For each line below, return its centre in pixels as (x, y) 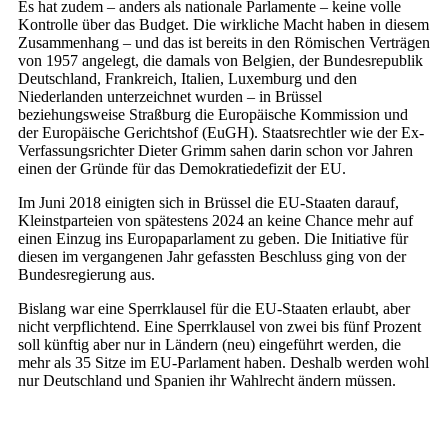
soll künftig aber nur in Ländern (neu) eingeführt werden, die (209, 345)
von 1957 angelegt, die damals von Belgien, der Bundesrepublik (220, 61)
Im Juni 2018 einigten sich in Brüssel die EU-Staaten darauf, (208, 203)
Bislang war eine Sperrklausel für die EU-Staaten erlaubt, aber (214, 309)
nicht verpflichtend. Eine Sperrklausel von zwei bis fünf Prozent (219, 327)
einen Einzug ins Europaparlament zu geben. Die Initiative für (213, 239)
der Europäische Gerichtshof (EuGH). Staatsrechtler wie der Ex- (221, 133)
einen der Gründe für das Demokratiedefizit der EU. (182, 169)
